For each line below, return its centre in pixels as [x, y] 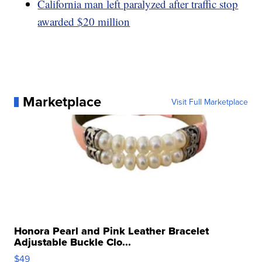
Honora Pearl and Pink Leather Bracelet [112, 231]
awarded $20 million [84, 22]
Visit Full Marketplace [209, 102]
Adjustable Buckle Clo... [73, 242]
